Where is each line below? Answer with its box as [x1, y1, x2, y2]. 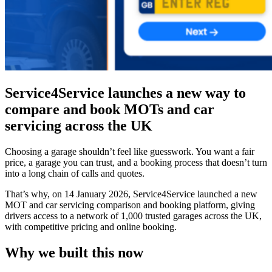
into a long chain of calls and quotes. [5, 168, 144, 178]
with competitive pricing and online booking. [5, 221, 177, 232]
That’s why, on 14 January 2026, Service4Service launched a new [5, 188, 257, 199]
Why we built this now [5, 244, 143, 260]
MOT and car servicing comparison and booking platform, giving [5, 199, 255, 210]
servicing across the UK [5, 117, 152, 134]
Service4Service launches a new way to [5, 84, 246, 101]
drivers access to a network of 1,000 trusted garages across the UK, [5, 210, 262, 221]
